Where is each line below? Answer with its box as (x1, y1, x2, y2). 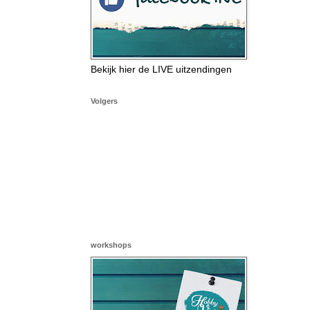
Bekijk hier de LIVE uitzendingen (91, 63, 232, 75)
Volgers (91, 96, 118, 105)
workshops (91, 240, 131, 249)
